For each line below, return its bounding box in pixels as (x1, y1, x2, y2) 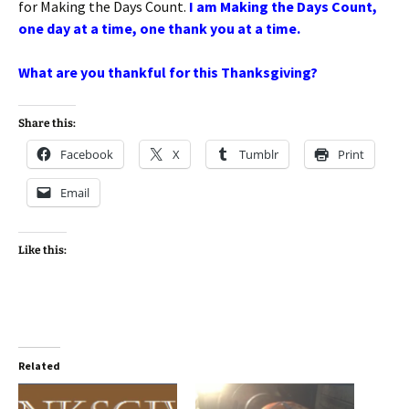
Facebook (60, 146, 113, 163)
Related (18, 359, 60, 372)
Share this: (18, 117, 76, 130)
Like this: (18, 244, 67, 257)
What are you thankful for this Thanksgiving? (18, 63, 318, 81)
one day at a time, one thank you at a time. (18, 19, 300, 37)
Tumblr (239, 146, 278, 163)
